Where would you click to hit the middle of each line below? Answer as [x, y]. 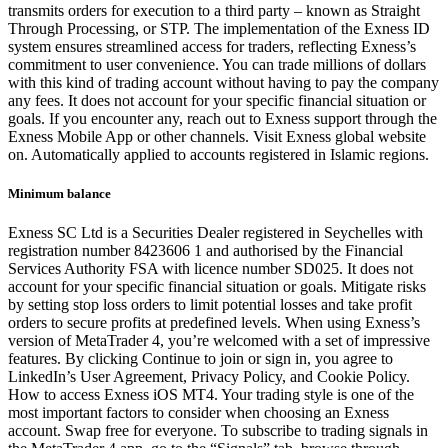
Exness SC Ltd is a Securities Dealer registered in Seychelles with [215, 232]
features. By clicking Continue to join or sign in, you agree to [200, 358]
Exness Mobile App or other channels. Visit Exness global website [217, 136]
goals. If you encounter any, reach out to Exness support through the [222, 118]
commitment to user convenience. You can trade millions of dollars [217, 64]
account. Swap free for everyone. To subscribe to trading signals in [218, 430]
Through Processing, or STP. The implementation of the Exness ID [219, 28]
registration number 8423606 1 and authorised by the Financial [205, 250]
